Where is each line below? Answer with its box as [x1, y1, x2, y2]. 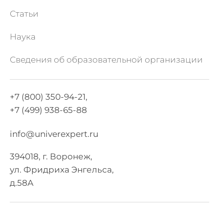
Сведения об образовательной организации [10, 55, 203, 65]
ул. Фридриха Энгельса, [10, 165, 114, 175]
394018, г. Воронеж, [10, 152, 92, 161]
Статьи [10, 9, 39, 19]
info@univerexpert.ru [10, 129, 98, 139]
